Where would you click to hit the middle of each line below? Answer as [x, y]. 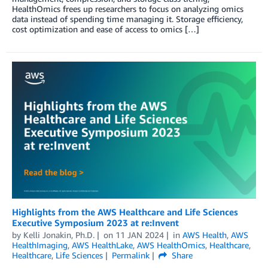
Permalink [130, 255]
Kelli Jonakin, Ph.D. [59, 234]
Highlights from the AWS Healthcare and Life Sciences [125, 211]
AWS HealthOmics [171, 245]
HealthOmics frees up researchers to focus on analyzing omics [128, 8]
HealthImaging [40, 245]
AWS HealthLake [102, 245]
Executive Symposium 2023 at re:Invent [95, 222]
